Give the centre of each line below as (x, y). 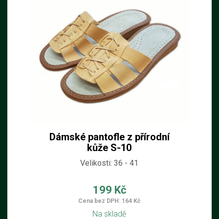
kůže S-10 (109, 148)
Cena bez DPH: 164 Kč (109, 201)
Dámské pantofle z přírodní (109, 137)
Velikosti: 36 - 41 (109, 163)
